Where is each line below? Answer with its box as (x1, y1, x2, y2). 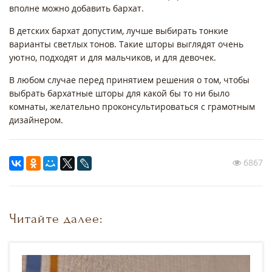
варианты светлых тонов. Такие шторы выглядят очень (9, 38, 243, 50)
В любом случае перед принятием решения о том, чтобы (9, 74, 250, 86)
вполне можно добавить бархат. (9, 2, 146, 15)
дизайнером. (9, 114, 63, 126)
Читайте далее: (9, 211, 103, 226)
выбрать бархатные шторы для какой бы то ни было (9, 87, 229, 100)
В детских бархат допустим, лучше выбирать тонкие (9, 25, 228, 37)
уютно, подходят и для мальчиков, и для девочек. (9, 52, 219, 64)
